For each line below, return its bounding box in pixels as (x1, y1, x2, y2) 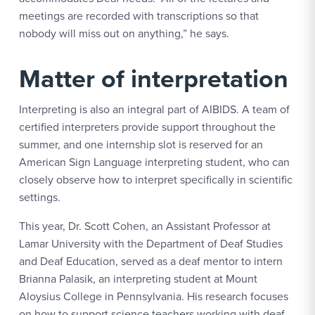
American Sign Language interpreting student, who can (19, 154, 290, 170)
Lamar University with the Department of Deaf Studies (19, 236, 283, 252)
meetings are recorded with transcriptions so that (19, 8, 259, 24)
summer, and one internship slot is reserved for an (19, 136, 263, 153)
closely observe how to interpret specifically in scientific (19, 172, 292, 188)
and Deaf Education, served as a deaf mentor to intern (19, 253, 283, 269)
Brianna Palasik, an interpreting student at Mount (19, 271, 257, 287)
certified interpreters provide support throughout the (19, 119, 276, 135)
